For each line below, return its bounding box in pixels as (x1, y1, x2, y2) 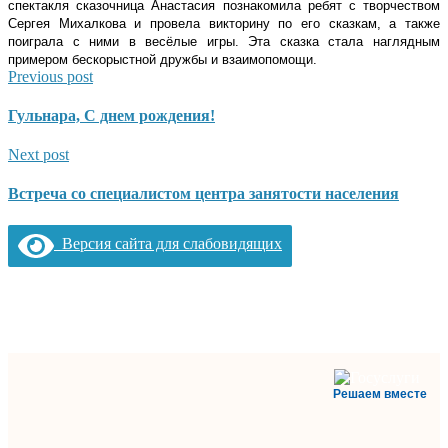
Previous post (8, 67, 93, 85)
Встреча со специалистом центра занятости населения (8, 185, 399, 203)
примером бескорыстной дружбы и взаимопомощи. (8, 51, 317, 67)
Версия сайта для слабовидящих (54, 235, 282, 253)
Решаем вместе (333, 386, 427, 401)
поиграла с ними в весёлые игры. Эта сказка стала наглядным (8, 33, 440, 49)
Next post (8, 146, 69, 164)
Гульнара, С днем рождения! (8, 106, 215, 124)
